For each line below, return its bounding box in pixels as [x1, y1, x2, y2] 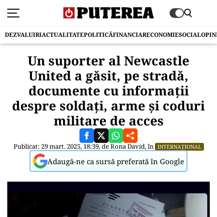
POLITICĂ [84, 31, 113, 39]
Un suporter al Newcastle [28, 52, 189, 69]
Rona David [110, 142, 145, 151]
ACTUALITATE [42, 31, 84, 39]
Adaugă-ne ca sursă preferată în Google [47, 156, 184, 166]
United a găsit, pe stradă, [29, 67, 188, 84]
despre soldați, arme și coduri [12, 97, 205, 114]
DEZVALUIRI [5, 31, 42, 39]
